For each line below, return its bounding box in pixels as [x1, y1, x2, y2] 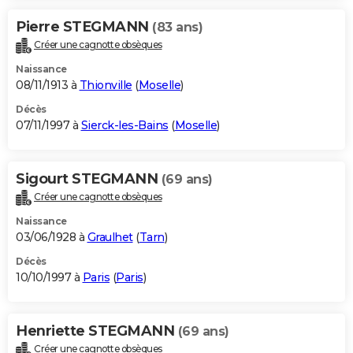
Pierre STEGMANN [16, 18, 152, 36]
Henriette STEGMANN [16, 321, 178, 340]
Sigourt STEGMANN [16, 170, 162, 188]
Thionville [79, 78, 132, 93]
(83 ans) [152, 20, 203, 35]
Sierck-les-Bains [80, 118, 169, 133]
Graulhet [87, 229, 133, 244]
